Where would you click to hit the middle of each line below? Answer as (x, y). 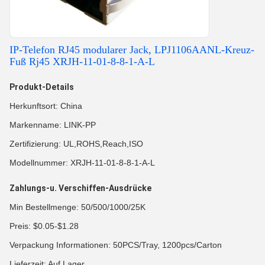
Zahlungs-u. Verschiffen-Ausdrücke (80, 188)
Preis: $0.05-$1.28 (44, 226)
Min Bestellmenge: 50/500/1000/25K (77, 207)
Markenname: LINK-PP (53, 125)
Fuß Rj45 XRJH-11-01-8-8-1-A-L (82, 62)
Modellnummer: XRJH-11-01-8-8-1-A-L (82, 163)
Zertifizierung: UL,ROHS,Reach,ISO (76, 144)
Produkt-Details (42, 87)
